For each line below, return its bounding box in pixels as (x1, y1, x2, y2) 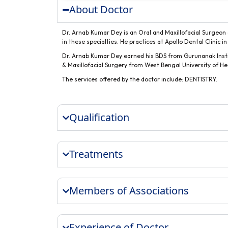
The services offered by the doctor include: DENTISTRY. (62, 75, 217, 83)
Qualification (69, 110, 130, 125)
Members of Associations (69, 184, 189, 198)
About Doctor (69, 3, 133, 17)
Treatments (69, 147, 124, 161)
